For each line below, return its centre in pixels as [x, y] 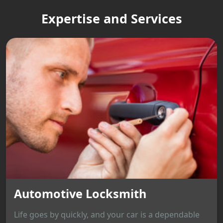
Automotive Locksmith [80, 193]
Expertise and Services [111, 19]
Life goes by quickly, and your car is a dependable [107, 214]
